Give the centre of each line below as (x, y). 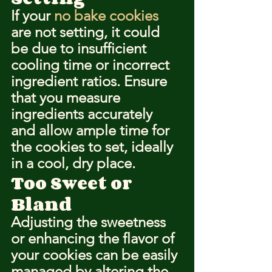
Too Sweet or (73, 183)
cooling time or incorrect (92, 65)
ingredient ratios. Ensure (91, 81)
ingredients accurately (83, 114)
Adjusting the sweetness (90, 222)
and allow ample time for (92, 130)
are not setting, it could (87, 32)
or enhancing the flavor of (94, 238)
